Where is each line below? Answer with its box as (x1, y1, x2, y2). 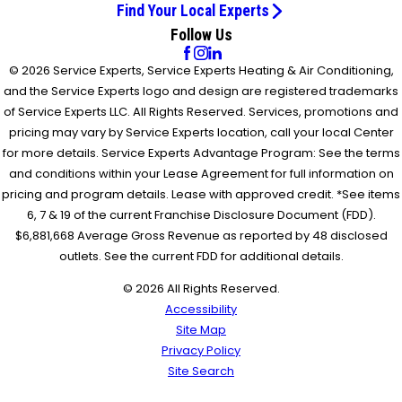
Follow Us (170, 26, 232, 44)
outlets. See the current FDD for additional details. (58, 247, 344, 265)
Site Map (176, 320, 226, 338)
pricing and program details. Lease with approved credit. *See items (2, 185, 400, 203)
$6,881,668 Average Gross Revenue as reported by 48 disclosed (14, 226, 388, 244)
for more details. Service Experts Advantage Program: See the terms (2, 144, 400, 162)
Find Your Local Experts (117, 2, 270, 20)
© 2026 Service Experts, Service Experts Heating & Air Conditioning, (8, 61, 394, 79)
